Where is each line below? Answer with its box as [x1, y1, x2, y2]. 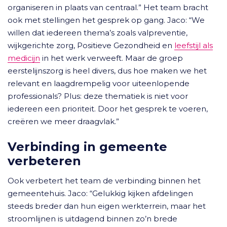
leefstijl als [174, 41, 213, 50]
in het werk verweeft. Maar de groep [40, 53, 183, 63]
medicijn [8, 53, 40, 63]
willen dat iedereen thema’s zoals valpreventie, [8, 28, 187, 37]
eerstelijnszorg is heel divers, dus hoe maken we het [8, 66, 207, 75]
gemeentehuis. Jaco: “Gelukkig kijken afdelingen [8, 188, 193, 198]
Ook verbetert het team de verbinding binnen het [8, 176, 201, 185]
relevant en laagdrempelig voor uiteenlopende [8, 79, 190, 88]
